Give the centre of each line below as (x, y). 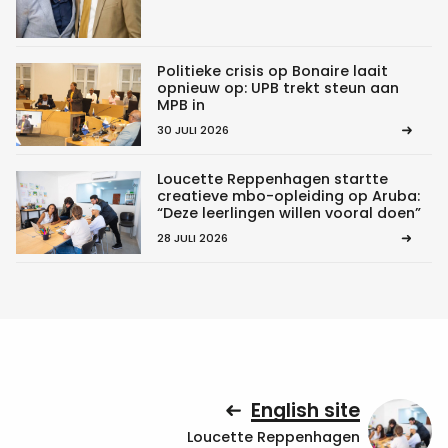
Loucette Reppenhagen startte (272, 179)
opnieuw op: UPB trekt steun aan (277, 88)
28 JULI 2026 (192, 238)
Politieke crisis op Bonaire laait (272, 71)
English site (305, 411)
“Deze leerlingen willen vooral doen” (288, 213)
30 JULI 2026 (192, 130)
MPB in (180, 105)
